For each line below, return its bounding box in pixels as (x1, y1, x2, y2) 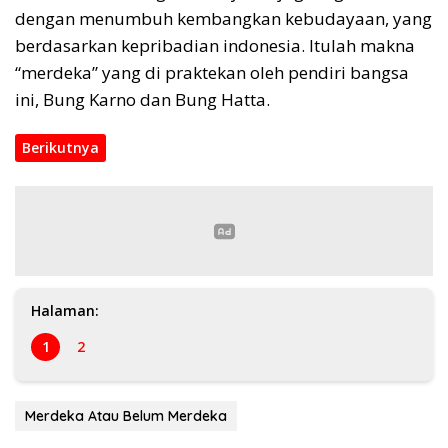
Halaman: (31, 300, 99, 320)
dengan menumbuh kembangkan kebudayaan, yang (15, 6, 432, 30)
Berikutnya (22, 137, 99, 157)
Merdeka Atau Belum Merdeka (25, 406, 227, 425)
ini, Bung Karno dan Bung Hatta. (15, 87, 270, 111)
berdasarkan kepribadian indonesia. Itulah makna (15, 33, 415, 57)
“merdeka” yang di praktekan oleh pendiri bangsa (15, 60, 409, 84)
